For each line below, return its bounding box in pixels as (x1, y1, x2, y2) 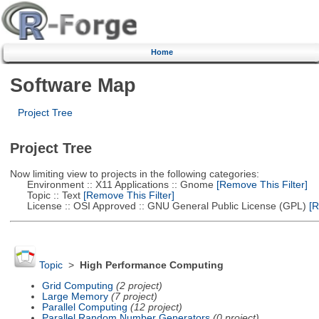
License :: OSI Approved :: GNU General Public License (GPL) (9, 200, 306, 211)
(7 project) (110, 291, 157, 302)
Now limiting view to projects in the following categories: (9, 168, 259, 179)
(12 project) (130, 301, 182, 313)
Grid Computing (41, 280, 113, 291)
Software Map (9, 73, 136, 96)
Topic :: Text (9, 189, 80, 201)
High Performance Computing (79, 260, 224, 271)
